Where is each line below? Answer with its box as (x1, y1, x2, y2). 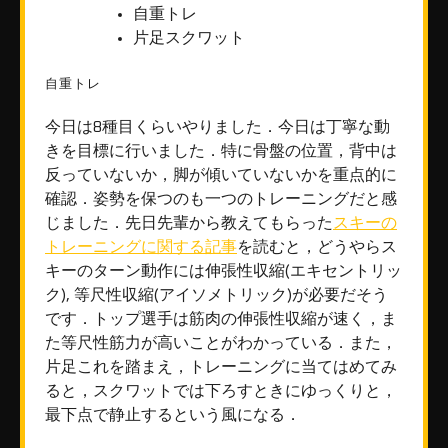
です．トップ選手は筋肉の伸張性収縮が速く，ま (45, 311, 397, 328)
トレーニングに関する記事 (45, 239, 237, 256)
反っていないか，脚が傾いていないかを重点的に (45, 167, 397, 184)
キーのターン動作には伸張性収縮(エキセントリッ (45, 263, 402, 280)
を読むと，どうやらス (237, 239, 397, 256)
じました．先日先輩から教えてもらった (45, 215, 333, 232)
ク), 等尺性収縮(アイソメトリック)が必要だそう (45, 287, 388, 304)
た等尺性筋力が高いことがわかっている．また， (45, 335, 397, 352)
